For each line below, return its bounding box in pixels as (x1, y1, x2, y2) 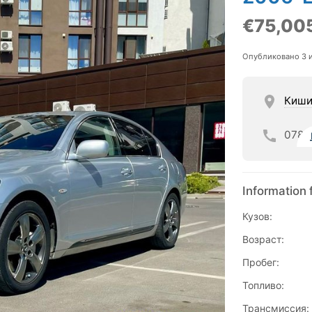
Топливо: (242, 279, 284, 292)
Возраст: (242, 233, 284, 246)
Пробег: (242, 256, 279, 269)
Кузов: (242, 210, 272, 223)
